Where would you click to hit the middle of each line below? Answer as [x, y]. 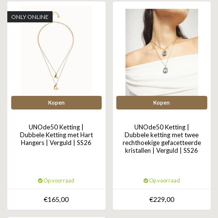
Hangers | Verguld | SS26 [56, 142]
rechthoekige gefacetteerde [162, 142]
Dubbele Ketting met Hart [56, 135]
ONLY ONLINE [30, 17]
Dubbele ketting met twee [162, 135]
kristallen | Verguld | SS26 [162, 150]
